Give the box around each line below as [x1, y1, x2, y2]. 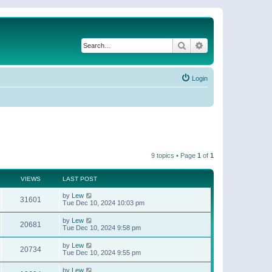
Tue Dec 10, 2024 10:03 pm [63, 199, 144, 206]
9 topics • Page [151, 151, 197, 159]
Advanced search [204, 39, 268, 50]
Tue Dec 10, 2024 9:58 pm [63, 223, 141, 231]
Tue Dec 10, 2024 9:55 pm [63, 248, 141, 256]
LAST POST [63, 175, 97, 182]
